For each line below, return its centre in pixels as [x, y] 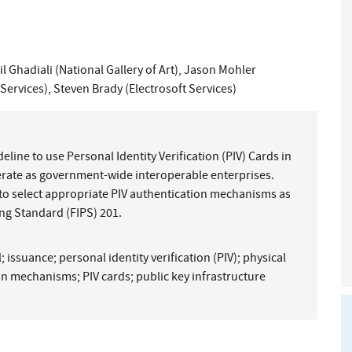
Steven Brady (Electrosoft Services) [145, 89]
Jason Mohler [220, 70]
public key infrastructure [201, 276]
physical [264, 257]
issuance [30, 257]
